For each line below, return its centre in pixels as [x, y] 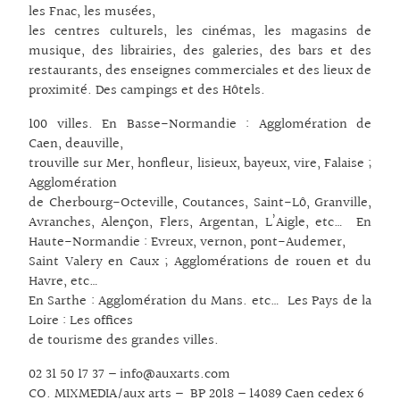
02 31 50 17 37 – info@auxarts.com [129, 375]
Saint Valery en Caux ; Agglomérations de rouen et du [200, 262]
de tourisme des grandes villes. [124, 341]
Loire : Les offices [81, 321]
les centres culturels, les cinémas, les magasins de [200, 32]
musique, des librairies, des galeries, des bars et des [200, 52]
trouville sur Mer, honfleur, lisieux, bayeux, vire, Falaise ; [200, 164]
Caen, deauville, [76, 145]
